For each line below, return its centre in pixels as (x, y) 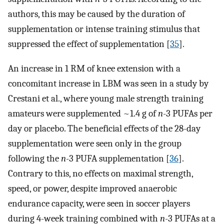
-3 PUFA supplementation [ (118, 158)
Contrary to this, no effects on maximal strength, (100, 173)
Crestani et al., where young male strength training (106, 98)
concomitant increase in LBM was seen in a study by (108, 83)
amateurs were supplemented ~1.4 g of (83, 113)
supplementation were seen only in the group (95, 143)
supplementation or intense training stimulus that (104, 29)
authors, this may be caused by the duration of (96, 14)
